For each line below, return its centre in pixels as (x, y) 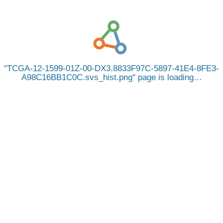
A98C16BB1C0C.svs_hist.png (77, 77)
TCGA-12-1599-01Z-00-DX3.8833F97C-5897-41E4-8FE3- (113, 68)
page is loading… (168, 77)
